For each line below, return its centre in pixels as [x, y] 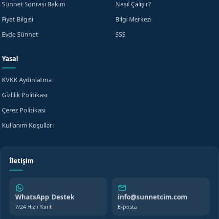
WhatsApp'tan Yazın [92, 28]
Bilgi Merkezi [133, 19]
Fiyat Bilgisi [18, 19]
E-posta [127, 207]
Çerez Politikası [24, 110]
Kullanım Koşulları [28, 125]
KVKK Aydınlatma [27, 80]
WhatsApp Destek [45, 197]
